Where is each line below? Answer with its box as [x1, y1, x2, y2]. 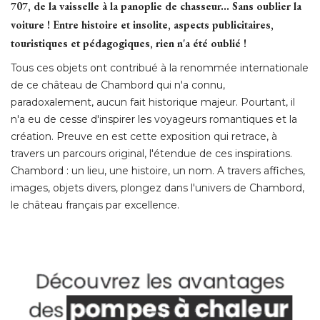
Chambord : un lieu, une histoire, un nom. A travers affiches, [11, 164, 305, 177]
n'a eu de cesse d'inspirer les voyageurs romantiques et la [11, 112, 297, 126]
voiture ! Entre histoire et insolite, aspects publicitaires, [11, 17, 274, 31]
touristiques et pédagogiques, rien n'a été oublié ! [11, 36, 246, 50]
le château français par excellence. [11, 198, 179, 211]
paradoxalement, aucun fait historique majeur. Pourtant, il [11, 95, 295, 109]
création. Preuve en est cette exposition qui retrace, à [11, 129, 277, 143]
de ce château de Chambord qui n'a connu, [11, 78, 225, 91]
